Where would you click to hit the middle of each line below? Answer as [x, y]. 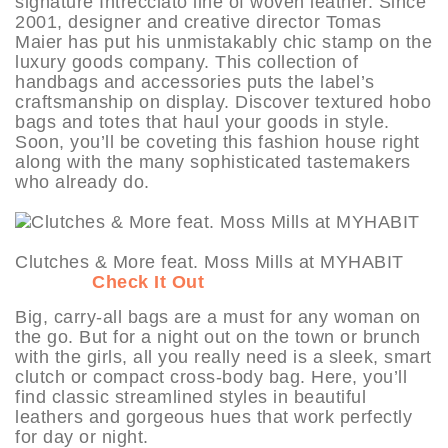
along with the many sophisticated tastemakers [213, 161]
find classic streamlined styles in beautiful [190, 396]
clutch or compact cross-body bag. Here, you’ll [211, 376]
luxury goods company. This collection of [186, 61]
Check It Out [148, 281]
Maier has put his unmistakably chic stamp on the [223, 41]
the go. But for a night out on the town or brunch [218, 336]
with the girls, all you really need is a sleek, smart [223, 356]
